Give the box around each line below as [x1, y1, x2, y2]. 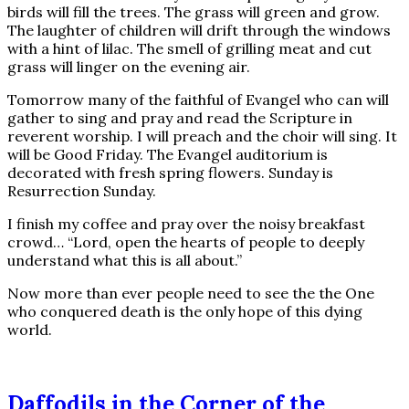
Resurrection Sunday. [7, 182, 156, 201]
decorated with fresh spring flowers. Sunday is [7, 163, 333, 183]
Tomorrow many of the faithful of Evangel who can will [7, 90, 389, 110]
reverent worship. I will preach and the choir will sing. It [7, 127, 397, 146]
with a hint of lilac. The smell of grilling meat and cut [7, 39, 372, 58]
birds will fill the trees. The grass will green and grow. [7, 3, 380, 22]
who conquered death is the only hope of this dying [7, 302, 362, 321]
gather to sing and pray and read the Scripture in [7, 109, 352, 128]
